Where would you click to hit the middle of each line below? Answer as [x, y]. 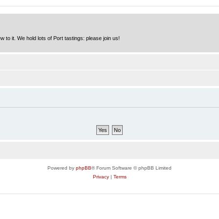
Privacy [101, 176]
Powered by [62, 168]
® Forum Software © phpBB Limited [131, 168]
